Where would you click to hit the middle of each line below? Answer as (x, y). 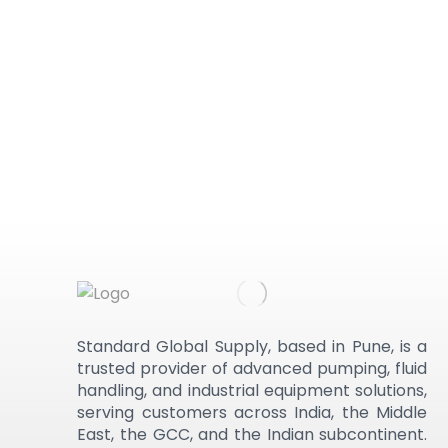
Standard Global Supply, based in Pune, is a (252, 346)
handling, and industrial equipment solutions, (252, 390)
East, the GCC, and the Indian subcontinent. (252, 434)
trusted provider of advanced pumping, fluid (252, 368)
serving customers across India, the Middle (252, 412)
